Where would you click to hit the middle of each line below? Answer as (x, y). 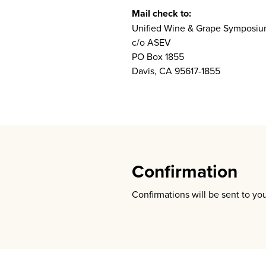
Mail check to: (161, 13)
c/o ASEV (151, 42)
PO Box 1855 (158, 56)
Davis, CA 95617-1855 (176, 71)
